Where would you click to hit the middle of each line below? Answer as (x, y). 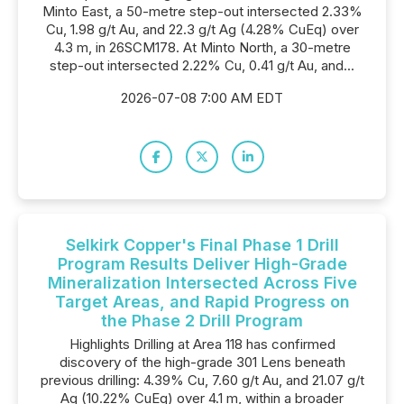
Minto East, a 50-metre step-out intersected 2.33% (202, 11)
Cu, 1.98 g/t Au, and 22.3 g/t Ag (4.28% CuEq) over (202, 29)
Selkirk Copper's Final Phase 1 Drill (202, 245)
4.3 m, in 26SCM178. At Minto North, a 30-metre (202, 47)
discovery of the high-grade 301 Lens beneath (202, 362)
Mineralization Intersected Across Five (202, 283)
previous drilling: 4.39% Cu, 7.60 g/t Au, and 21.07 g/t (202, 380)
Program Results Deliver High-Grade (202, 264)
